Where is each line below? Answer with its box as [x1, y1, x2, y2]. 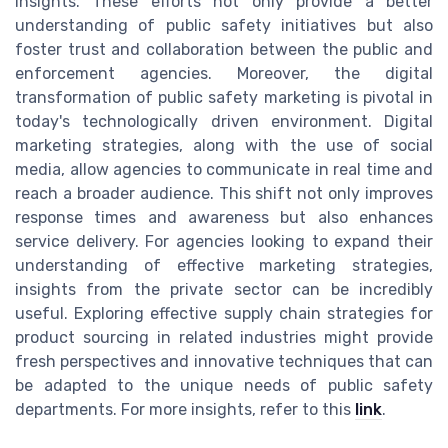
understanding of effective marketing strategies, [15, 256, 433, 276]
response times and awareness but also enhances [15, 208, 433, 228]
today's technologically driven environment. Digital [15, 112, 433, 132]
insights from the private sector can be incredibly [15, 280, 433, 300]
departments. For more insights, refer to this [15, 400, 355, 420]
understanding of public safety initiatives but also [15, 16, 433, 36]
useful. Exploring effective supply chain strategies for [15, 304, 433, 324]
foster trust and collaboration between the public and [15, 40, 433, 60]
